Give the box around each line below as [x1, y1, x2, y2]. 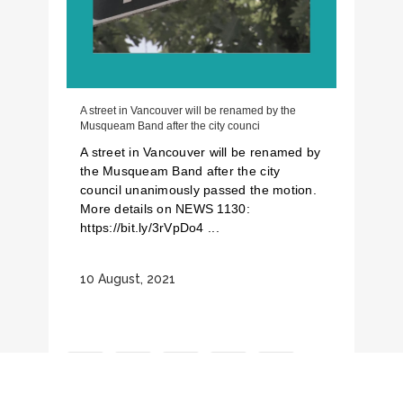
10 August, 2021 [80, 272, 175, 287]
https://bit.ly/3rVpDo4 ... [80, 220, 219, 235]
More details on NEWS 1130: [80, 201, 250, 216]
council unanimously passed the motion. [80, 183, 317, 197]
